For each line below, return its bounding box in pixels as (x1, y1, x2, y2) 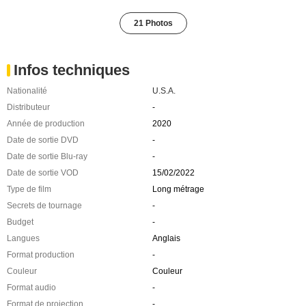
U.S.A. (152, 85, 176, 96)
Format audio (7, 282, 56, 292)
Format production (7, 249, 74, 260)
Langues (7, 233, 40, 243)
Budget (7, 217, 33, 227)
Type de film (7, 184, 51, 194)
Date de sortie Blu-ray (7, 151, 87, 161)
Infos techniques (14, 61, 130, 79)
